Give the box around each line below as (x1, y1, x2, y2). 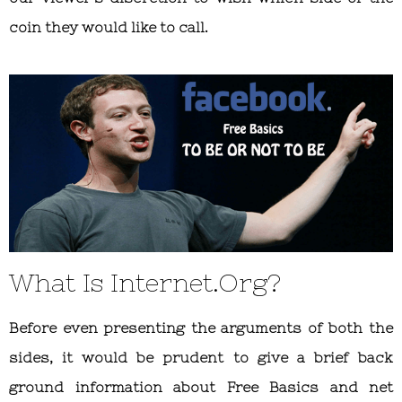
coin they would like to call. (9, 19, 208, 36)
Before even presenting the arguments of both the (9, 319, 393, 336)
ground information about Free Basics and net (9, 378, 393, 395)
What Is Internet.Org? (9, 267, 281, 297)
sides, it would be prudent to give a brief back (9, 348, 393, 365)
